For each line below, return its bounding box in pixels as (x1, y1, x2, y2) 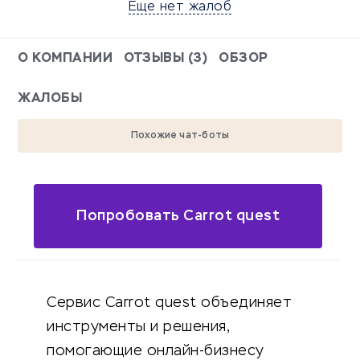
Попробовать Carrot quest (76, 208, 280, 223)
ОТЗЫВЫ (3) (124, 52, 207, 66)
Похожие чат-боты (130, 131, 230, 141)
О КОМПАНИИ (18, 52, 112, 66)
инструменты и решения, (47, 320, 229, 335)
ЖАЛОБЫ (18, 92, 82, 106)
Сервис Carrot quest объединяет (47, 296, 292, 311)
